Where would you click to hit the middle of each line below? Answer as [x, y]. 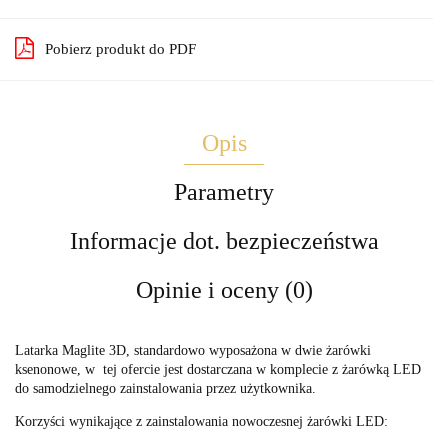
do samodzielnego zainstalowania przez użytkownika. [165, 388]
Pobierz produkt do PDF [120, 48]
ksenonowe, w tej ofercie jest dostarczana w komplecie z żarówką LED [218, 369]
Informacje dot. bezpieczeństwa [224, 240]
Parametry [224, 191]
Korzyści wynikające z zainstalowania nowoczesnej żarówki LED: [201, 421]
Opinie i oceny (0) [224, 289]
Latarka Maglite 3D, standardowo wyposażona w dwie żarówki [193, 350]
